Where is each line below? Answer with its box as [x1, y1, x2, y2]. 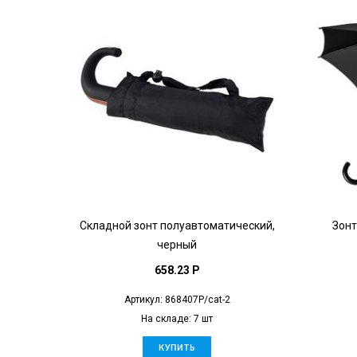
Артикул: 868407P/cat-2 [124, 293, 230, 305]
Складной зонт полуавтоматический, [79, 218, 275, 232]
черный [157, 237, 197, 251]
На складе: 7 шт [141, 312, 213, 324]
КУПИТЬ [159, 343, 195, 352]
